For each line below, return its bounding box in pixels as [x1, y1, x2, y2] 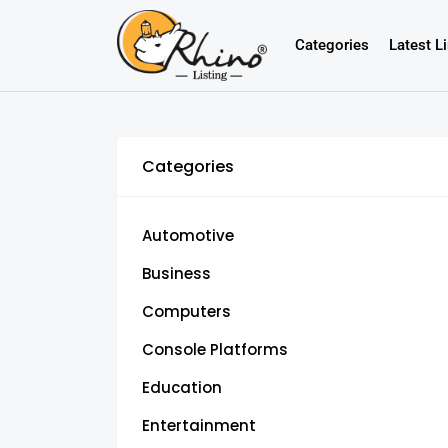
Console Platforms [142, 338, 288, 360]
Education [142, 376, 222, 398]
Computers [142, 300, 231, 322]
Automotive [142, 224, 234, 246]
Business [142, 262, 211, 284]
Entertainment [142, 414, 256, 436]
